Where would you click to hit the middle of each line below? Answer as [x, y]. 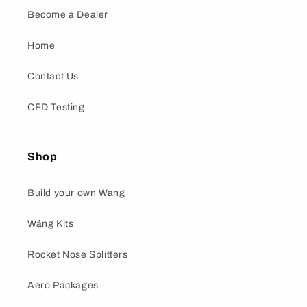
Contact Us [53, 77]
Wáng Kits [51, 224]
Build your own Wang [76, 193]
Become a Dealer [68, 15]
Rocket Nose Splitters [78, 255]
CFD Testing [56, 108]
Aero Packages [63, 286]
